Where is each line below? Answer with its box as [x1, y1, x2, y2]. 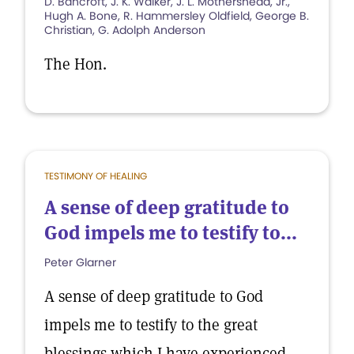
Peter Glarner [44, 254, 116, 270]
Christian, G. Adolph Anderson [44, 22, 205, 38]
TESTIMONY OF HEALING [44, 169, 147, 183]
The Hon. [44, 54, 107, 74]
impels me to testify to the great [44, 314, 258, 335]
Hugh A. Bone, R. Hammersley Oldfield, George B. [44, 8, 309, 24]
